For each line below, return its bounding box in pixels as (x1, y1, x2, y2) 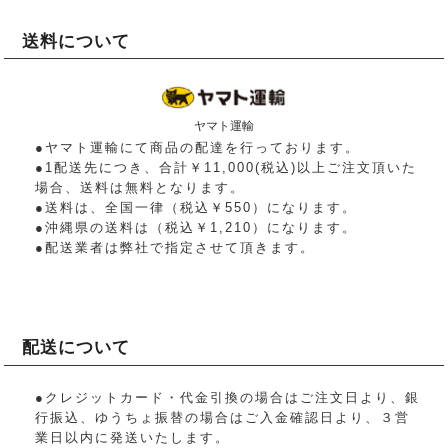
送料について (22, 32, 131, 51)
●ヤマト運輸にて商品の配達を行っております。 (35, 140, 361, 156)
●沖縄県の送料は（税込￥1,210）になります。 (35, 220, 358, 236)
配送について (22, 338, 131, 358)
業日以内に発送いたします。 (35, 429, 231, 445)
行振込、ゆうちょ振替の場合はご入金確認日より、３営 (35, 409, 411, 425)
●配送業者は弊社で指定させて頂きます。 (35, 240, 316, 256)
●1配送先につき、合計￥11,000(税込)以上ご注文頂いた (35, 160, 418, 176)
